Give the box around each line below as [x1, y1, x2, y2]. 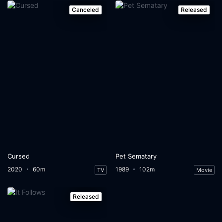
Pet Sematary [115, 152, 157, 160]
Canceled [72, 5, 100, 13]
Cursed [7, 152, 30, 160]
